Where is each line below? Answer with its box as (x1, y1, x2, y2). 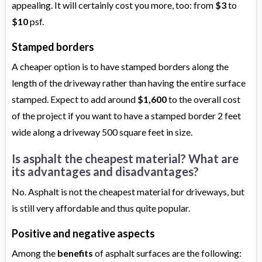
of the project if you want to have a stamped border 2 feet (12, 110, 241, 122)
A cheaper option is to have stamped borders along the (12, 61, 229, 73)
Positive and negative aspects (12, 227, 155, 240)
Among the (12, 247, 57, 259)
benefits (57, 247, 93, 259)
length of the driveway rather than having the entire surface (12, 77, 246, 89)
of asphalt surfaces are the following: (93, 247, 242, 259)
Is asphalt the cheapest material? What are (12, 151, 239, 166)
